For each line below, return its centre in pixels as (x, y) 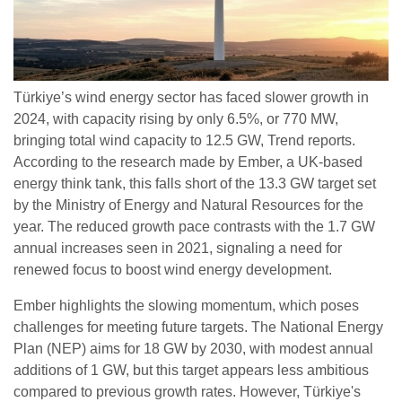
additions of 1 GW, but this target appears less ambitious (191, 370)
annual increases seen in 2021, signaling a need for (178, 248)
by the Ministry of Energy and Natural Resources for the (188, 205)
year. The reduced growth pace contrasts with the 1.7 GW (194, 226)
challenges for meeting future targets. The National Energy (198, 327)
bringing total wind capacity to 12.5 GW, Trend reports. (184, 140)
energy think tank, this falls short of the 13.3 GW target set (195, 183)
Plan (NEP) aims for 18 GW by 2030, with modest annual (193, 348)
